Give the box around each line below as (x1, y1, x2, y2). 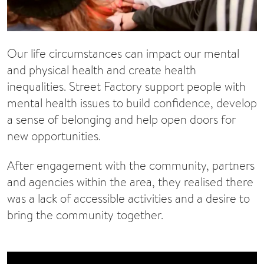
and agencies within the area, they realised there (7, 174, 253, 190)
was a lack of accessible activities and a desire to (7, 190, 250, 207)
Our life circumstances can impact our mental (7, 45, 239, 61)
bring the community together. (7, 207, 163, 223)
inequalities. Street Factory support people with (7, 78, 246, 94)
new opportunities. (7, 127, 101, 144)
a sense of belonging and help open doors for (7, 111, 236, 127)
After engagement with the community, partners (7, 157, 255, 174)
